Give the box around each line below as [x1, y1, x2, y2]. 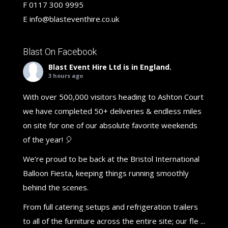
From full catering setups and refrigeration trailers [22, 202, 198, 212]
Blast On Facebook [22, 46, 97, 58]
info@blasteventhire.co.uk [29, 14, 119, 24]
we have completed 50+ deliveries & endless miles [22, 106, 202, 117]
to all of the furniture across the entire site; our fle [22, 216, 198, 226]
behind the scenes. [22, 182, 89, 193]
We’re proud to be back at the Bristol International [22, 154, 199, 164]
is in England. [123, 62, 172, 72]
